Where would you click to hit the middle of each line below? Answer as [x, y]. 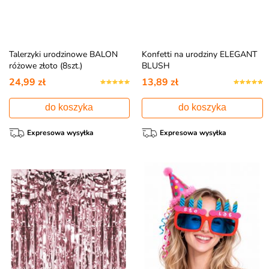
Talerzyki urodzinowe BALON [63, 54]
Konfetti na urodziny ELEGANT [200, 54]
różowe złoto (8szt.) [45, 65]
